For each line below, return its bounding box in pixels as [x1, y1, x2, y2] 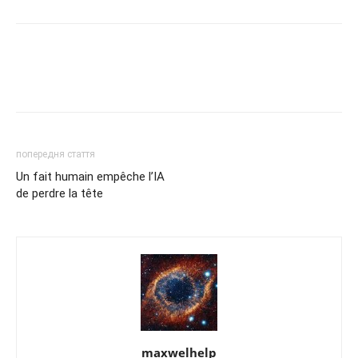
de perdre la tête [16, 185, 103, 201]
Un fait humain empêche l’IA [16, 169, 165, 184]
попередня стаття [16, 148, 95, 160]
